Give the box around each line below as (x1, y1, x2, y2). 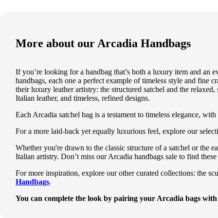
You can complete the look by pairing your (16, 194, 157, 202)
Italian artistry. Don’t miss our (16, 152, 108, 161)
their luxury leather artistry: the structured (16, 85, 144, 93)
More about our (16, 36, 97, 50)
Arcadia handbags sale (108, 152, 177, 161)
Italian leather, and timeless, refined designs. (16, 93, 150, 102)
